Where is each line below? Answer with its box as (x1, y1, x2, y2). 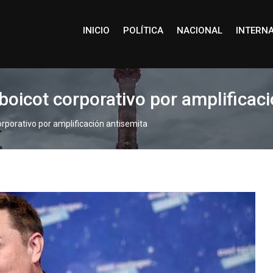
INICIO (82, 25, 110, 36)
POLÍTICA (122, 25, 163, 36)
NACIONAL (176, 25, 222, 36)
